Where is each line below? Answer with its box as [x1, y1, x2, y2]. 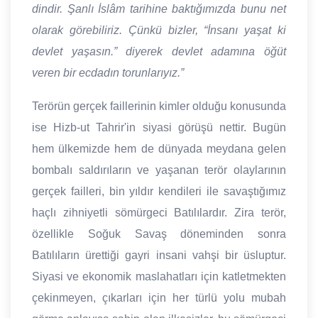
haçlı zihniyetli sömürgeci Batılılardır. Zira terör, [32, 207, 286, 219]
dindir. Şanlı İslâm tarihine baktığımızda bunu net [32, 3, 286, 16]
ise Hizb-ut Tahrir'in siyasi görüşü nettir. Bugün [32, 121, 286, 134]
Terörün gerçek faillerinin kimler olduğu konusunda [32, 100, 286, 113]
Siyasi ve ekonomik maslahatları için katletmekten [32, 270, 286, 283]
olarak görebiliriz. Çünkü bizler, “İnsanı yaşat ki [32, 24, 286, 37]
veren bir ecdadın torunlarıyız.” [32, 67, 184, 79]
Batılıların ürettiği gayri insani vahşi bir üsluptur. [32, 249, 286, 262]
